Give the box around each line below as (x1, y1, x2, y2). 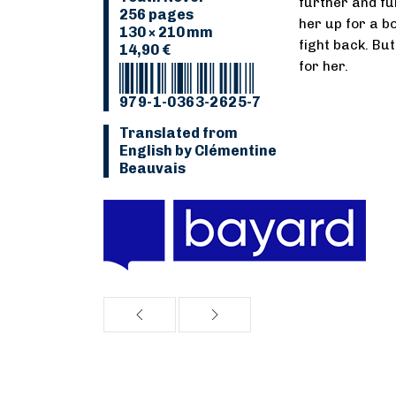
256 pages (119, 6, 194, 23)
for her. (298, 58, 348, 74)
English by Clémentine (119, 142, 277, 159)
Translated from (119, 125, 238, 141)
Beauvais (119, 160, 186, 177)
